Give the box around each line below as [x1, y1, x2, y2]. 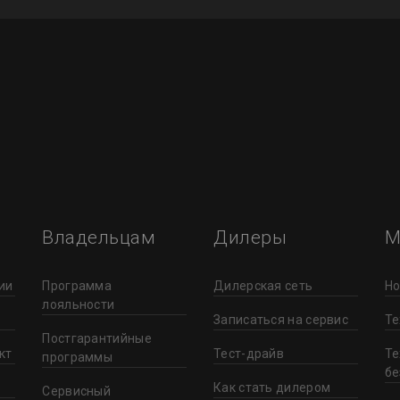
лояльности [42, 296, 115, 312]
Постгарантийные [42, 330, 152, 346]
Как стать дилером [213, 379, 331, 395]
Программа [42, 278, 112, 293]
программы [42, 349, 113, 364]
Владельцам [42, 226, 156, 248]
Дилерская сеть [213, 278, 313, 293]
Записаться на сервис [213, 312, 349, 327]
